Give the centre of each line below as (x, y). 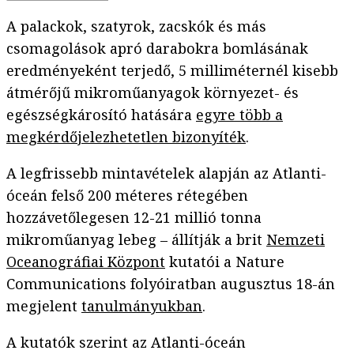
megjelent (44, 306)
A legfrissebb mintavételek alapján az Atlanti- (166, 173)
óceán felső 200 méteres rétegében (127, 196)
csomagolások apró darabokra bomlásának (157, 49)
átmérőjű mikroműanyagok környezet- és (153, 93)
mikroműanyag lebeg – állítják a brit (136, 240)
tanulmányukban (142, 306)
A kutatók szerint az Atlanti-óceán (126, 343)
